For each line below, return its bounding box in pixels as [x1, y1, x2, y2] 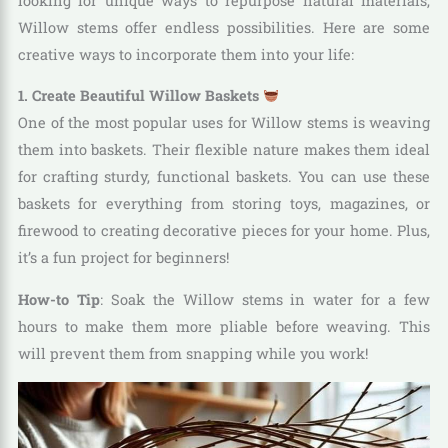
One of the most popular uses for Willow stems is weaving [17, 113, 431, 133]
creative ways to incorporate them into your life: [17, 44, 354, 64]
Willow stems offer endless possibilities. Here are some [17, 17, 431, 37]
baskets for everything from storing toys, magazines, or [17, 194, 431, 214]
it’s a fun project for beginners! [17, 248, 229, 268]
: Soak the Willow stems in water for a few [99, 289, 431, 309]
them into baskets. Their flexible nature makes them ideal [17, 140, 431, 160]
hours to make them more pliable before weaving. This [17, 316, 431, 336]
